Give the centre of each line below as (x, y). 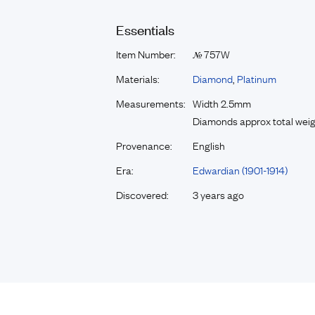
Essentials (145, 29)
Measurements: (151, 103)
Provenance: (144, 145)
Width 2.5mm (222, 103)
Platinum (257, 78)
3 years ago (218, 194)
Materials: (138, 78)
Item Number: (146, 53)
